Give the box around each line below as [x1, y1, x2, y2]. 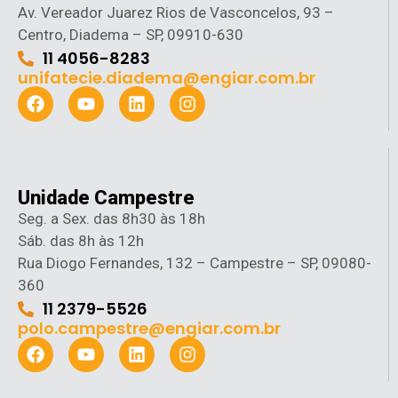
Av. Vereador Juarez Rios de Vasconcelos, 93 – [18, 4, 334, 21]
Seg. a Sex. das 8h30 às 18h [18, 210, 205, 227]
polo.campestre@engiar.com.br [18, 317, 281, 339]
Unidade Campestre [18, 187, 195, 209]
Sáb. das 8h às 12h [18, 232, 144, 250]
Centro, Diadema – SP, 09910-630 [18, 26, 243, 44]
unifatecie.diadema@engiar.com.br [18, 67, 315, 89]
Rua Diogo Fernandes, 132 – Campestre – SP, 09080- [18, 254, 371, 272]
